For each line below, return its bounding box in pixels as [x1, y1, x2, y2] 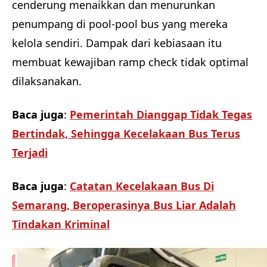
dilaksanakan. [12, 73, 82, 88]
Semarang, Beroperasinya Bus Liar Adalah [12, 197, 236, 212]
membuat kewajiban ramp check [12, 54, 178, 69]
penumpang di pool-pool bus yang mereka [12, 16, 228, 31]
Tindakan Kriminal [12, 216, 110, 231]
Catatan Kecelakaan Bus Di [70, 178, 214, 193]
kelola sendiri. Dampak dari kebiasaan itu [12, 35, 222, 50]
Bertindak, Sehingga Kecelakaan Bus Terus [12, 126, 240, 141]
